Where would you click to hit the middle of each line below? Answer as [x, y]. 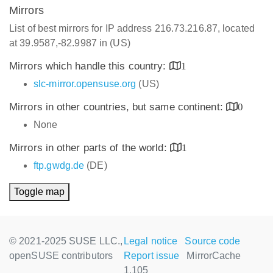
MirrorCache [214, 256]
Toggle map [39, 192]
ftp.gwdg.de [59, 165]
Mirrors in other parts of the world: [90, 148]
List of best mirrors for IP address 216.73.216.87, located [132, 28]
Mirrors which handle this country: [89, 66]
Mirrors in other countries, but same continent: [118, 107]
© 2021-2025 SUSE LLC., [66, 241]
